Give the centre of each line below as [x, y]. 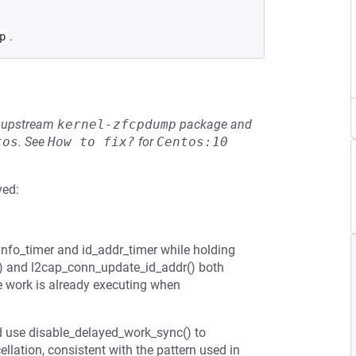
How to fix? [91, 142]
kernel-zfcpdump [117, 124]
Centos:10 [192, 142]
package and [214, 124]
